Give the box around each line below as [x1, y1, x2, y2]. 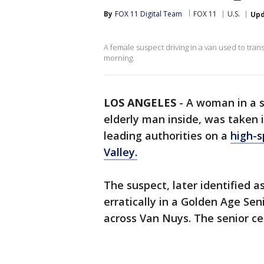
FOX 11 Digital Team [115, 9, 182, 19]
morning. [104, 52, 134, 63]
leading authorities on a [104, 128, 230, 143]
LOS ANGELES [104, 95, 176, 110]
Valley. [104, 145, 137, 159]
